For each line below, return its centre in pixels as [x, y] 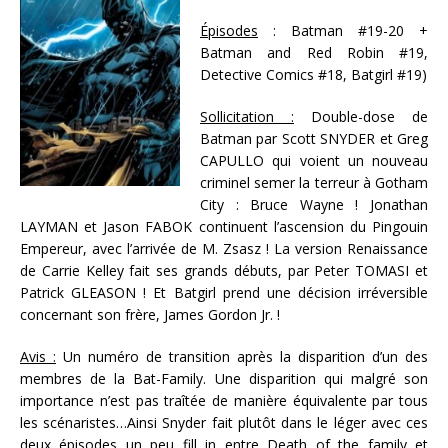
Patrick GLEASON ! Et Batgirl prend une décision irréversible [224, 293]
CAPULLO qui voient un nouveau [314, 161]
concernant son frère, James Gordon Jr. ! [150, 315]
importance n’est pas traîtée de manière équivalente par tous [224, 401]
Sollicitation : [247, 117]
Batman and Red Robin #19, [314, 53]
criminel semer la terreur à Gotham [314, 183]
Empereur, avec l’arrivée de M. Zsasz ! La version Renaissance [224, 249]
